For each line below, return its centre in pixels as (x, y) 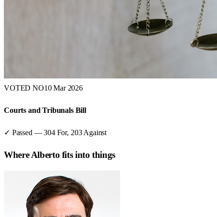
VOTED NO (24, 88)
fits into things (87, 155)
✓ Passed (18, 133)
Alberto (45, 155)
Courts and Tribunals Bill (45, 110)
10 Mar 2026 (63, 88)
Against (95, 133)
